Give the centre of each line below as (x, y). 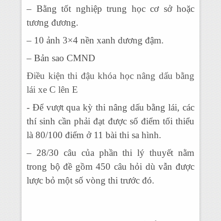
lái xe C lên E (52, 90)
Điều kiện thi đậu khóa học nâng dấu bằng (110, 76)
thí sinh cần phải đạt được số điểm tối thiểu (110, 121)
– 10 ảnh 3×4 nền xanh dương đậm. (95, 40)
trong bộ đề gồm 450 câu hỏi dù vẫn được (110, 166)
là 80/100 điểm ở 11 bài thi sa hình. (94, 135)
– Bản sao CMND (61, 58)
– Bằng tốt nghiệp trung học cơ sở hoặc (110, 9)
